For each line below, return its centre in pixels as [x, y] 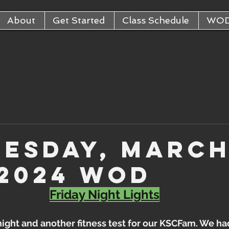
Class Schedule [155, 20]
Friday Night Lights [104, 194]
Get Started [78, 20]
